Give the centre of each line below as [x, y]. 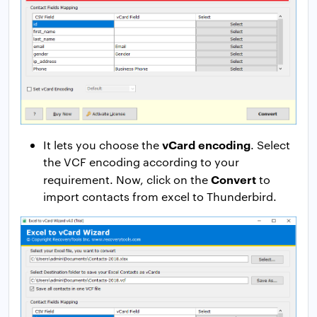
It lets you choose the [103, 145]
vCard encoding [206, 145]
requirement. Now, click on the [127, 180]
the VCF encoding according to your [141, 162]
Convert [234, 179]
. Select [270, 145]
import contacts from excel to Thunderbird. [160, 197]
